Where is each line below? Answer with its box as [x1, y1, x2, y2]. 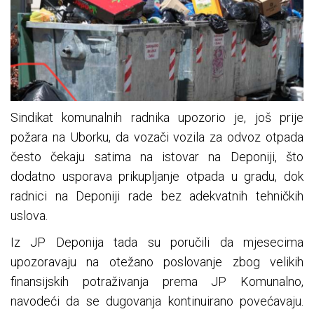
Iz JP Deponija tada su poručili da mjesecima [11, 234, 303, 250]
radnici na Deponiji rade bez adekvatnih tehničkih [11, 188, 303, 203]
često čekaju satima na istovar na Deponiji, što [11, 149, 303, 164]
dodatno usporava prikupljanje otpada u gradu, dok [11, 168, 303, 184]
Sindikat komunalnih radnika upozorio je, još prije [11, 109, 303, 125]
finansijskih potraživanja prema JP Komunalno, [11, 273, 303, 289]
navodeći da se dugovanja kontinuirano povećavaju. [11, 293, 303, 308]
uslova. [11, 207, 48, 223]
